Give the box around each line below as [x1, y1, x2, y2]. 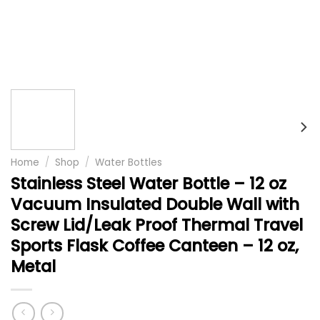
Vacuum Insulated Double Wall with [11, 192, 299, 216]
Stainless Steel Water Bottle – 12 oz [11, 171, 286, 195]
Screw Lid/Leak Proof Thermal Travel [11, 213, 303, 236]
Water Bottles [95, 155, 163, 169]
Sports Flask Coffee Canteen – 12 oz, [11, 234, 299, 257]
